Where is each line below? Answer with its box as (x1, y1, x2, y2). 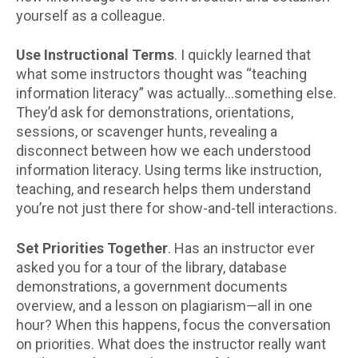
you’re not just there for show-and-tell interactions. (16, 200, 337, 217)
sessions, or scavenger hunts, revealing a (16, 123, 277, 141)
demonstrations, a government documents (16, 277, 288, 295)
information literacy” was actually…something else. (16, 85, 336, 102)
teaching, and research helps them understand (16, 181, 311, 198)
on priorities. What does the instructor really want (16, 335, 326, 352)
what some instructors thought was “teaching (16, 66, 307, 83)
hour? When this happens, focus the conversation (16, 316, 331, 333)
